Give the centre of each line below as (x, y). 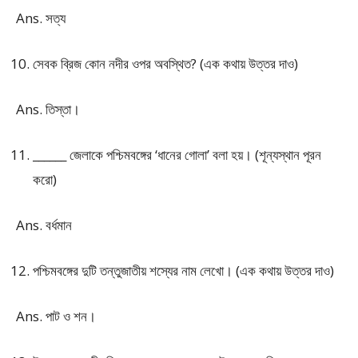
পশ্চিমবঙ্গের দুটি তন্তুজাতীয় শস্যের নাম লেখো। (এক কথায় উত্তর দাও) (183, 270)
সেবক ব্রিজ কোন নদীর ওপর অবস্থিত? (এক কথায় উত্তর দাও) (165, 64)
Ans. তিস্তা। (48, 109)
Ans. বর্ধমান (44, 225)
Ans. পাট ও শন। (56, 316)
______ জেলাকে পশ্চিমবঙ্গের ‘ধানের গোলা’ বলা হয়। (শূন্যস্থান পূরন (177, 155)
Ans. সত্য (41, 18)
